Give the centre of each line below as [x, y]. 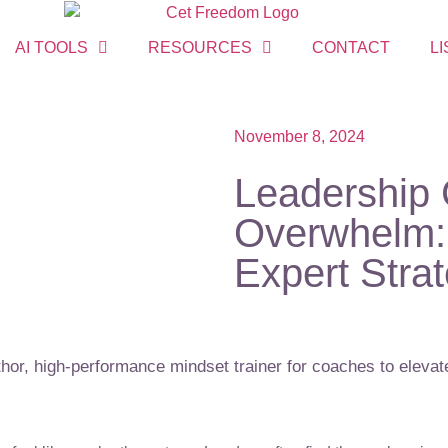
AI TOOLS [51, 47]
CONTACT [350, 47]
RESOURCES [199, 47]
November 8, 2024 [299, 136]
